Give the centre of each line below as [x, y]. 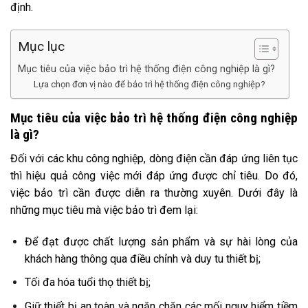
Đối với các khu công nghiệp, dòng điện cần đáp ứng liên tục [154, 158]
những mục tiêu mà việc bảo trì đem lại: [104, 210]
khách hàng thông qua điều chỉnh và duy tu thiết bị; [142, 258]
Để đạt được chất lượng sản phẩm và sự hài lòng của [161, 241]
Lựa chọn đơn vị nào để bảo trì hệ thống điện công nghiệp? [149, 85]
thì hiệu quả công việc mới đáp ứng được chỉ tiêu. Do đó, [154, 175]
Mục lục [41, 47]
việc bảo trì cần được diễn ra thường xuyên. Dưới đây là [154, 192]
